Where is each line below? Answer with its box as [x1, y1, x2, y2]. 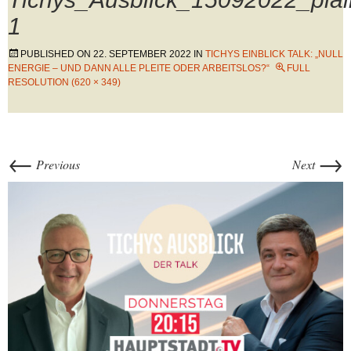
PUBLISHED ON [20, 49, 93, 60]
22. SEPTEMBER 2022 [93, 49, 191, 60]
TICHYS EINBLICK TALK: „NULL [205, 49, 343, 60]
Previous [33, 156, 80, 172]
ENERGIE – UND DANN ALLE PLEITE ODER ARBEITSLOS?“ [8, 63, 270, 74]
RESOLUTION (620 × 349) [8, 77, 121, 88]
